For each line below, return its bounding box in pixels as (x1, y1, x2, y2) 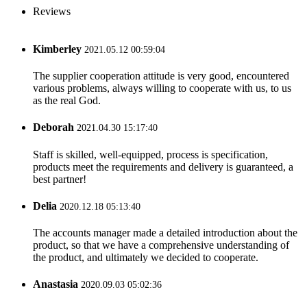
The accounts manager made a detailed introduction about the (33, 227, 297, 239)
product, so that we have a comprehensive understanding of (33, 239, 289, 251)
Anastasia (33, 278, 78, 291)
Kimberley (33, 42, 82, 55)
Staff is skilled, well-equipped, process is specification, (33, 148, 268, 160)
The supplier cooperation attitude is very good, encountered (33, 70, 289, 82)
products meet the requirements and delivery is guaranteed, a (33, 160, 293, 173)
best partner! (33, 173, 86, 185)
